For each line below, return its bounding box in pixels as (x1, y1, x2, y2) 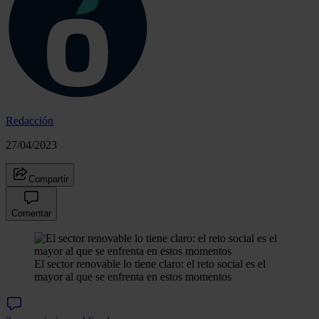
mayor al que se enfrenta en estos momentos (34, 270, 231, 283)
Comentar (11, 207, 51, 219)
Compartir (28, 173, 68, 184)
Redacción (6, 114, 53, 127)
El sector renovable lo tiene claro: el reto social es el (34, 257, 266, 270)
